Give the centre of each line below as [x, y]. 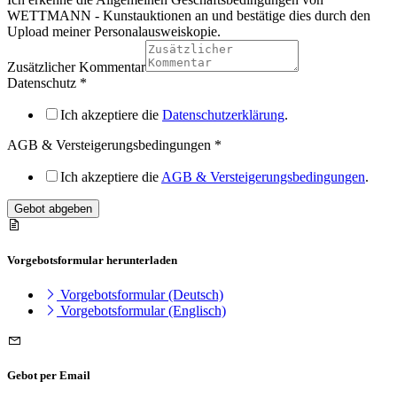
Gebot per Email [49, 376]
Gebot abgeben [53, 208]
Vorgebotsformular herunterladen [92, 261]
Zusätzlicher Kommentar [76, 66]
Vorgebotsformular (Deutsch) [140, 295]
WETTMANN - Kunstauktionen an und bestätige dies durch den [189, 15]
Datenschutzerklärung [223, 114]
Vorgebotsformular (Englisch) [141, 311]
